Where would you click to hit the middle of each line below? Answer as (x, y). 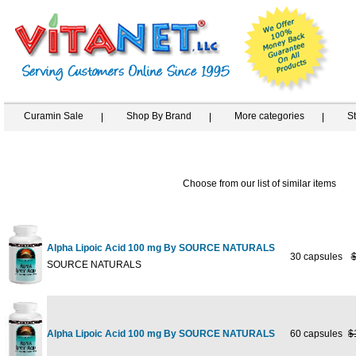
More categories (269, 116)
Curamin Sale (54, 116)
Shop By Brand (159, 116)
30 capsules (313, 257)
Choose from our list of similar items (259, 184)
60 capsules (313, 334)
